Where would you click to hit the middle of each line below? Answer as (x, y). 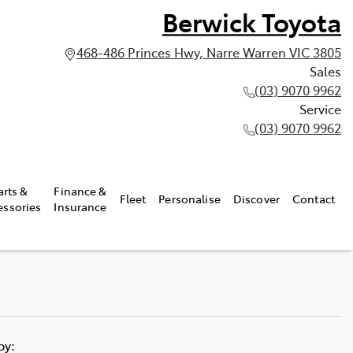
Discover (256, 198)
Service (320, 109)
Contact (314, 198)
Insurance (80, 206)
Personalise (190, 198)
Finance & (80, 190)
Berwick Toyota (252, 21)
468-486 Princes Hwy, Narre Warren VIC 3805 (209, 52)
